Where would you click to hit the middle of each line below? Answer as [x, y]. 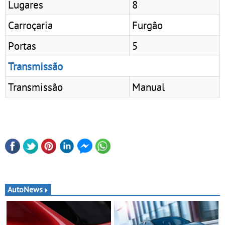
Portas [22, 45]
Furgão [147, 25]
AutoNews [25, 190]
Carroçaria [30, 25]
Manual [148, 87]
